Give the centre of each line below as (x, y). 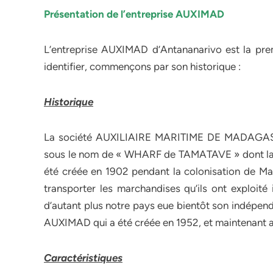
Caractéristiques (83, 258)
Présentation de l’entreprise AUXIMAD (135, 14)
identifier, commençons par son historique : (142, 66)
